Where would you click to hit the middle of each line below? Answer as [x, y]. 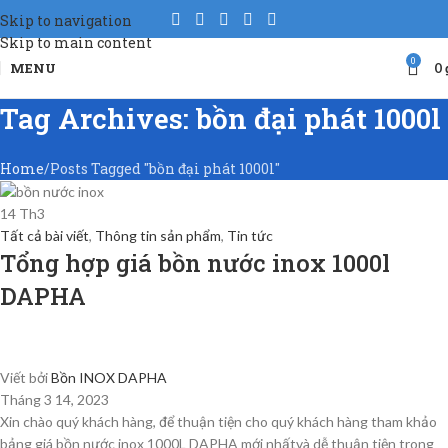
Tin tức [250, 236]
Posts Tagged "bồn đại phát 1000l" [165, 168]
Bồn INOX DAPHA [109, 378]
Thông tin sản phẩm [158, 236]
